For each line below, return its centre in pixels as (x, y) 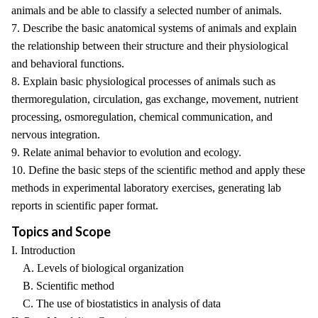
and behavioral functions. (68, 64)
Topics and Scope (61, 231)
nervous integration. (56, 135)
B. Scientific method (63, 286)
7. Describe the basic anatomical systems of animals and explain (154, 28)
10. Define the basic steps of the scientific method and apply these (158, 170)
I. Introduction (43, 250)
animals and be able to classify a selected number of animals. (147, 10)
